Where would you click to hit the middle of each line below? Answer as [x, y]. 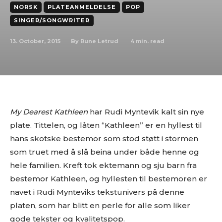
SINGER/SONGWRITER [52, 20]
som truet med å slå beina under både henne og [105, 152]
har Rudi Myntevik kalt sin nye [146, 112]
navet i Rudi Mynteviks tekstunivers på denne [97, 192]
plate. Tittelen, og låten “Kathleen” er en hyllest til [106, 125]
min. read [149, 41]
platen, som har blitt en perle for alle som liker [100, 205]
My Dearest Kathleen [49, 112]
